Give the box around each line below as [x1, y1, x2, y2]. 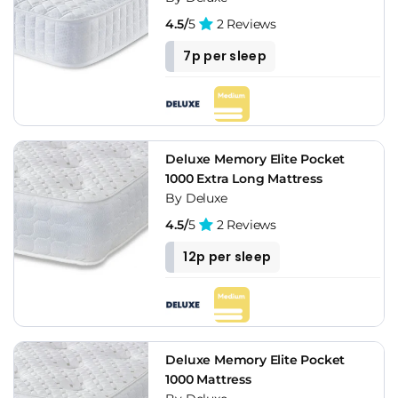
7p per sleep [183, 46, 267, 65]
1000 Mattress [165, 370, 251, 387]
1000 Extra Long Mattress [165, 170, 322, 187]
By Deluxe [165, 189, 227, 206]
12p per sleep [183, 247, 272, 266]
